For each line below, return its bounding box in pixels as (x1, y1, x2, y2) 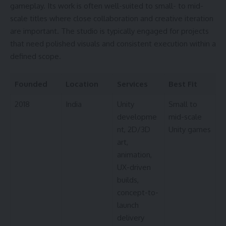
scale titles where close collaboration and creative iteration (10, 13, 213, 23)
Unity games (168, 125, 211, 135)
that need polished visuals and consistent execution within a (10, 38, 216, 48)
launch (117, 200, 139, 210)
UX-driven (117, 162, 151, 173)
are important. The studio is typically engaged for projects (10, 26, 209, 36)
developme (117, 112, 157, 122)
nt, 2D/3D (117, 125, 150, 135)
